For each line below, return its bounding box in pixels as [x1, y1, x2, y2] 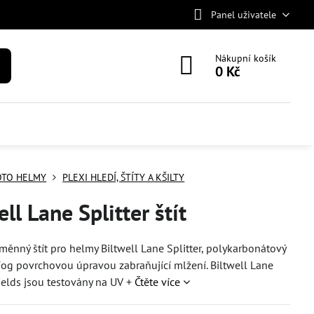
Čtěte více [135, 275, 181, 289]
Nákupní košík [215, 52, 277, 64]
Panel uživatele [210, 8, 276, 21]
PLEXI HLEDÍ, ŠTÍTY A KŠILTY [62, 171, 185, 184]
